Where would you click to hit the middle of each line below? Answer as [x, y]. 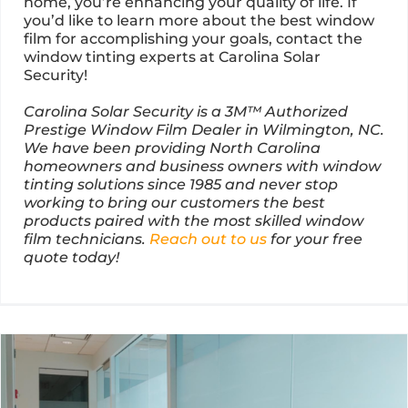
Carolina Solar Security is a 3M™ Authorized [186, 112]
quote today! [71, 258]
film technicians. [87, 240]
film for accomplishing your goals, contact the [193, 39]
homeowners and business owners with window [202, 167]
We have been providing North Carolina [172, 148]
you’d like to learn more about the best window [199, 21]
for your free [315, 240]
